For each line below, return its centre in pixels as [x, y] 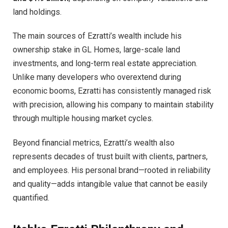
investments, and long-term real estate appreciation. [105, 64]
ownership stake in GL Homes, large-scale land [96, 50]
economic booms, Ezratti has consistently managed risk [112, 91]
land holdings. [37, 12]
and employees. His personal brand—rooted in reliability [112, 170]
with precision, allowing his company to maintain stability [113, 105]
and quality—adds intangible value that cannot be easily [110, 184]
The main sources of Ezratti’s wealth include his [97, 36]
